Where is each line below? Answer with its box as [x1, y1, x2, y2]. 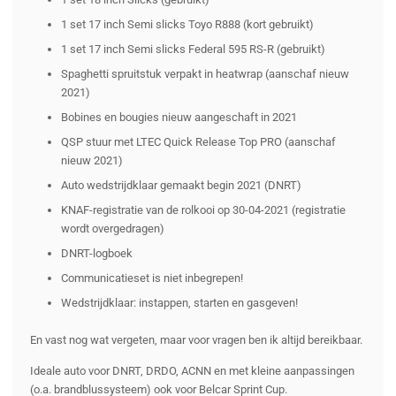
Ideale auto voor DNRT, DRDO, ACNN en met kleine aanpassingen [30, 364, 354, 378]
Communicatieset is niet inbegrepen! [61, 271, 243, 286]
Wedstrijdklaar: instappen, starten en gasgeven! [61, 296, 298, 310]
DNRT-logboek [61, 247, 133, 261]
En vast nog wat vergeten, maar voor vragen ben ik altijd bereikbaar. [30, 333, 362, 347]
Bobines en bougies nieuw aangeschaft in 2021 [61, 110, 297, 125]
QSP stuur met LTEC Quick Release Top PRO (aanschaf [61, 135, 336, 149]
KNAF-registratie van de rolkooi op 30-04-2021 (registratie [61, 203, 346, 217]
